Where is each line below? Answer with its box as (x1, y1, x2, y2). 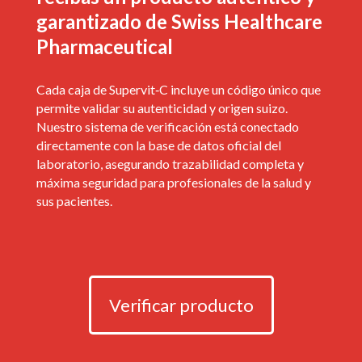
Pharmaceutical (36, 34, 173, 58)
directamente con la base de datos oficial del (36, 137, 281, 153)
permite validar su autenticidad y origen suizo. (36, 99, 288, 116)
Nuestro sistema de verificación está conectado (36, 118, 299, 134)
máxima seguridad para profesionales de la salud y (36, 174, 311, 190)
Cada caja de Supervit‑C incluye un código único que (36, 81, 321, 97)
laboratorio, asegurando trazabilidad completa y (36, 155, 304, 171)
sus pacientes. (36, 192, 112, 208)
